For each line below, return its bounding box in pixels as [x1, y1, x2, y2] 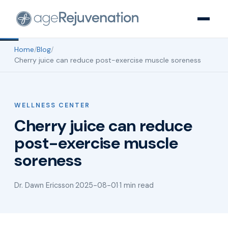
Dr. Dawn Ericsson [14, 181, 74, 190]
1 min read [120, 181, 154, 190]
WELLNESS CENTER [14, 101, 90, 109]
